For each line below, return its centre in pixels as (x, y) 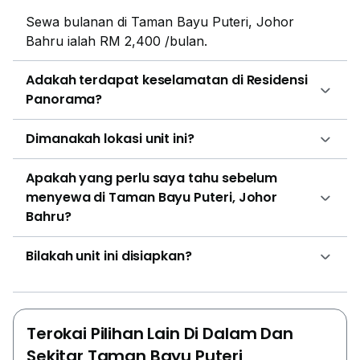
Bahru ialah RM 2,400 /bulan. (117, 41)
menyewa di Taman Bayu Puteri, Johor (152, 197)
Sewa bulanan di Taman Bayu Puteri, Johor (160, 21)
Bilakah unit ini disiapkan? (109, 256)
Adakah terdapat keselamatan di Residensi (167, 80)
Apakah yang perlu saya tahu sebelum (152, 178)
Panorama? (64, 99)
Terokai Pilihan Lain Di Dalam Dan (160, 333)
